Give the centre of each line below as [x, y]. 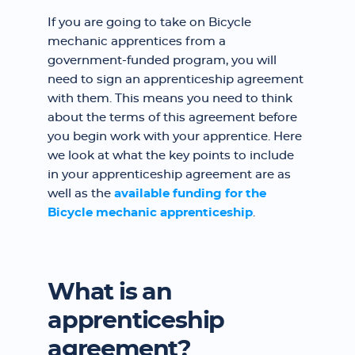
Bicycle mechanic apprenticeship [150, 213]
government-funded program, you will [162, 61]
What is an [110, 292]
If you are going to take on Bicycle [149, 23]
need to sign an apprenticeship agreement [176, 80]
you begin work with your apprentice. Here [175, 137]
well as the [81, 194]
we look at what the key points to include [171, 156]
